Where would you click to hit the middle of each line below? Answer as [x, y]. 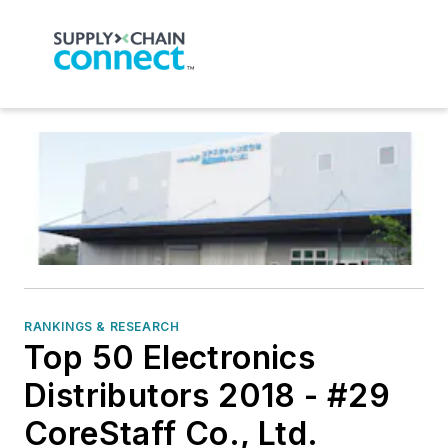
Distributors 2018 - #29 [207, 396]
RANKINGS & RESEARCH [102, 327]
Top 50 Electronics [170, 358]
